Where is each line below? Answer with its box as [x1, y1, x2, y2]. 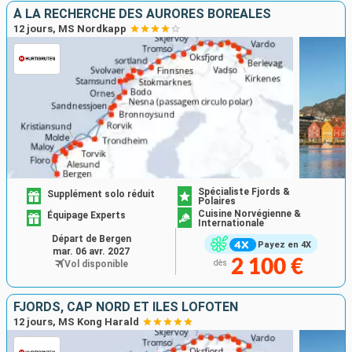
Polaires [198, 196, 236, 207]
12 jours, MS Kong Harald [13, 316, 139, 328]
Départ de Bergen [51, 233, 131, 244]
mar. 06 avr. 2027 [53, 245, 130, 257]
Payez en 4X [257, 239, 311, 250]
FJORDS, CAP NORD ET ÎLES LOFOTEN [13, 299, 238, 315]
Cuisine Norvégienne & [198, 207, 301, 219]
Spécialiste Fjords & [198, 186, 290, 198]
